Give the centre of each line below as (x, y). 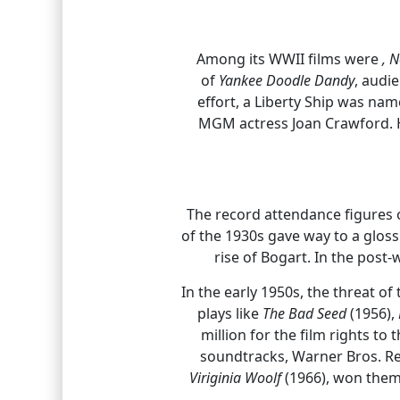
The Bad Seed (304, 313)
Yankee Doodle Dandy (287, 80)
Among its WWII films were (289, 58)
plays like (230, 313)
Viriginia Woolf (235, 377)
